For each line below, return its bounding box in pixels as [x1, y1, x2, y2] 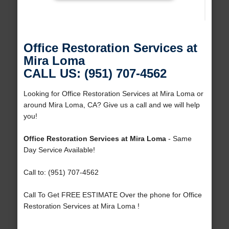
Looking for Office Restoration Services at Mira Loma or [23, 89, 203, 98]
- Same [166, 134, 192, 143]
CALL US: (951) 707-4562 [23, 66, 167, 81]
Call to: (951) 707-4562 [23, 168, 99, 177]
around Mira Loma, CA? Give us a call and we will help [23, 101, 200, 109]
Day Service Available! [23, 146, 95, 154]
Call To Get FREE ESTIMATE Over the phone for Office [23, 191, 202, 199]
